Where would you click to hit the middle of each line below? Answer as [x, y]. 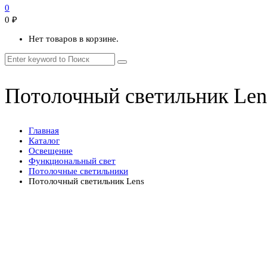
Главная [44, 131]
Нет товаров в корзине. [74, 38]
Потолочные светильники [78, 171]
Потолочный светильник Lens [86, 181]
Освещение [51, 151]
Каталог [44, 141]
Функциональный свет [72, 161]
